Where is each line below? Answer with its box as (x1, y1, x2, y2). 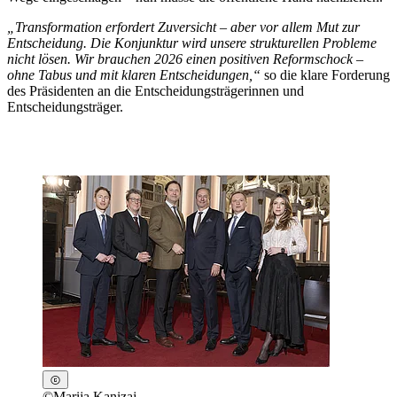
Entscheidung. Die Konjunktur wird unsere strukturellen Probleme (7, 35, 377, 51)
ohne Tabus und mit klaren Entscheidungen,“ (7, 66, 264, 82)
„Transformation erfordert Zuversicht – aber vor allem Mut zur (7, 19, 360, 35)
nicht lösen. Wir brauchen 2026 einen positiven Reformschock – (7, 51, 363, 66)
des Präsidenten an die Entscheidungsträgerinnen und (7, 82, 304, 98)
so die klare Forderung (264, 66, 390, 82)
